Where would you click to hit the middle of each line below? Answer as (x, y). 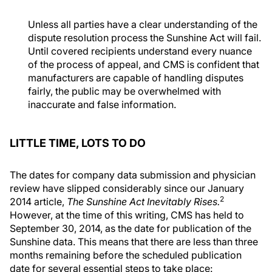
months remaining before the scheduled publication (126, 255)
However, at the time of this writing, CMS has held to (127, 215)
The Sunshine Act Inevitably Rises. (143, 202)
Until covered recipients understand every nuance (140, 51)
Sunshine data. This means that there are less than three (134, 242)
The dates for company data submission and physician (133, 175)
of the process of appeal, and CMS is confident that (144, 64)
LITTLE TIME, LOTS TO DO (78, 143)
